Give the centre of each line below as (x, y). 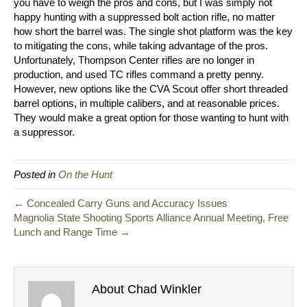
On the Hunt (85, 175)
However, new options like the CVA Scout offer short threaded (151, 89)
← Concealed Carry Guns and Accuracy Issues (121, 204)
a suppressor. (44, 132)
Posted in (36, 175)
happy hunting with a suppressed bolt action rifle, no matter (144, 17)
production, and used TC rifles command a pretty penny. (139, 75)
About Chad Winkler (147, 290)
